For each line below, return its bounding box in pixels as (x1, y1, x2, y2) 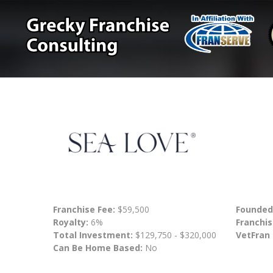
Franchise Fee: (53, 203, 118, 215)
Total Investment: (53, 229, 135, 241)
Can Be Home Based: (53, 241, 143, 253)
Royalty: (53, 216, 88, 228)
